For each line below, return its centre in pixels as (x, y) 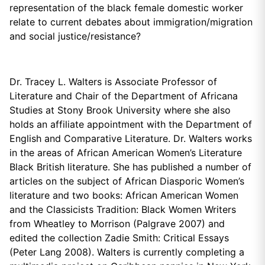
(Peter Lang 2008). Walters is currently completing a (127, 252)
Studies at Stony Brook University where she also (120, 110)
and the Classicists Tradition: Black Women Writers (123, 209)
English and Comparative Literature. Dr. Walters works (131, 138)
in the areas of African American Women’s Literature (126, 152)
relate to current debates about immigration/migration (131, 22)
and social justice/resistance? (75, 36)
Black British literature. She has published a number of (130, 167)
